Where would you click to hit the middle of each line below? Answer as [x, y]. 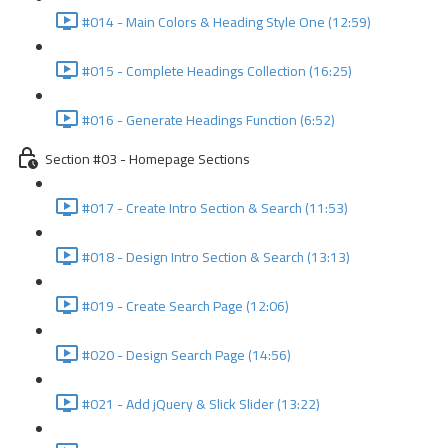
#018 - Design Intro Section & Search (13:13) [216, 257]
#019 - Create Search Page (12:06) [185, 306]
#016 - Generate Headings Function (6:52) [208, 120]
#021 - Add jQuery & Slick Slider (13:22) [201, 404]
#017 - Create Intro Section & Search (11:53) [215, 208]
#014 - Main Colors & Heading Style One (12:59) [226, 22]
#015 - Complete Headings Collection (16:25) [217, 71]
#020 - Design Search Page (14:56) [186, 355]
